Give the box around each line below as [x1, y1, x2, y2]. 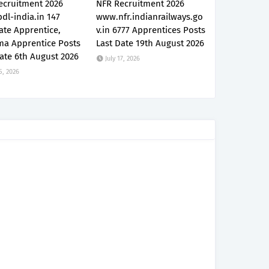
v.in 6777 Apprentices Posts [96, 25, 206, 35]
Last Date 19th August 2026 [96, 38, 205, 49]
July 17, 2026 [105, 55, 141, 62]
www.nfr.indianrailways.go [96, 11, 204, 22]
